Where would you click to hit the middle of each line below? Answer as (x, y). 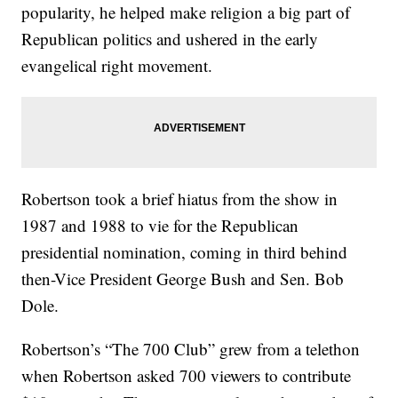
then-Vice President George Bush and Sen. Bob (183, 278)
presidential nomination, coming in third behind (185, 251)
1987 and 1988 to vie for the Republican (160, 225)
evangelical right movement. (117, 65)
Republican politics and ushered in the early (170, 38)
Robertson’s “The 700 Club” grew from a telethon (191, 348)
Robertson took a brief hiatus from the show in (180, 198)
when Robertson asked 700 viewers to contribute (187, 375)
